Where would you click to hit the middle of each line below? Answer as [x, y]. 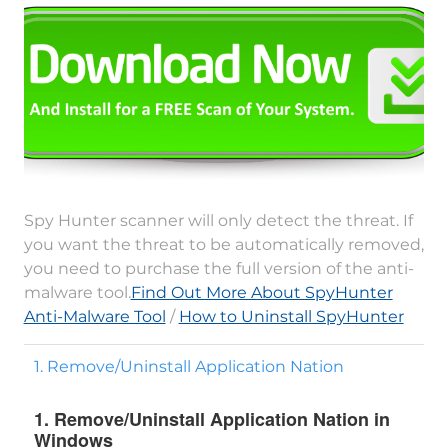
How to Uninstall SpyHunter [291, 316]
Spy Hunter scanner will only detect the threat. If [218, 220]
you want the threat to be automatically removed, [223, 244]
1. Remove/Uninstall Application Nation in [211, 419]
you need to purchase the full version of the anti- [218, 268]
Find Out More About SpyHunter [261, 292]
